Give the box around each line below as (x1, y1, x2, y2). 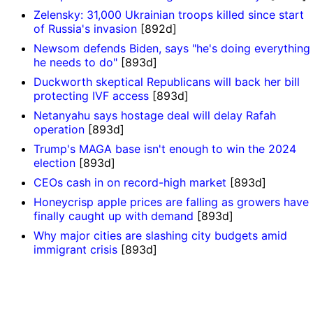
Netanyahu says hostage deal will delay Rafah (34, 108, 276, 123)
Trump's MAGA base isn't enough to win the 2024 (34, 142, 296, 156)
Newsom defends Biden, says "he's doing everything (34, 41, 310, 56)
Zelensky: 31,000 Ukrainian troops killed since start (34, 8, 304, 22)
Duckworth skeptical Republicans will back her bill (34, 75, 300, 89)
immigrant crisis (34, 242, 117, 257)
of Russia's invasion (34, 22, 137, 36)
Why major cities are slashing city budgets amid (34, 228, 287, 243)
